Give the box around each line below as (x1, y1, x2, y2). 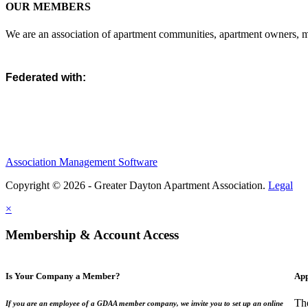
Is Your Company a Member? (5, 271, 120, 282)
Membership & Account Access (5, 228, 179, 243)
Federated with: (5, 71, 86, 83)
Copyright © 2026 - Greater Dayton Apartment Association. (5, 179, 268, 191)
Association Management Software (5, 155, 157, 168)
